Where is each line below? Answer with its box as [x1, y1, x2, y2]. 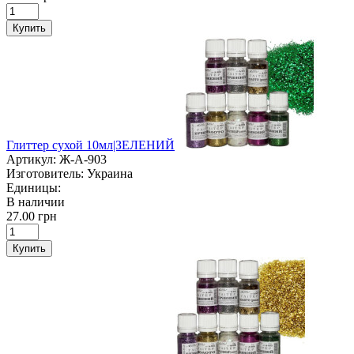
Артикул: [6, 152, 56, 166]
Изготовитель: [6, 166, 84, 180]
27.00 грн [6, 209, 57, 223]
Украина [87, 166, 133, 180]
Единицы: [6, 180, 61, 194]
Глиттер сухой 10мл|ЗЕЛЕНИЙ [6, 137, 175, 152]
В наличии [6, 194, 65, 209]
